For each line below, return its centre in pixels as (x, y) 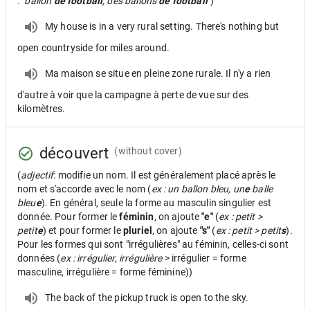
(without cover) (148, 151)
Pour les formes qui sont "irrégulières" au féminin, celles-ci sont (153, 244)
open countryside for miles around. (94, 48)
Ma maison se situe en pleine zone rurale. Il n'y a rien (158, 73)
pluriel (137, 230)
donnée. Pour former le (69, 217)
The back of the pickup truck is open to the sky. (147, 297)
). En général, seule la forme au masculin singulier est (156, 203)
